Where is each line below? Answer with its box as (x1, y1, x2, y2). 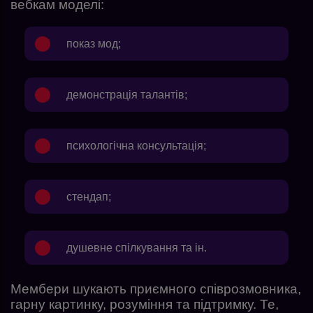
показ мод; (66, 38, 121, 50)
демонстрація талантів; (66, 89, 187, 101)
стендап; (66, 191, 111, 203)
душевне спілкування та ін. (66, 242, 207, 254)
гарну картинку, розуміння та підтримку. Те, (10, 297, 279, 312)
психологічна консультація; (66, 140, 206, 152)
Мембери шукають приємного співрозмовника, (10, 282, 301, 296)
